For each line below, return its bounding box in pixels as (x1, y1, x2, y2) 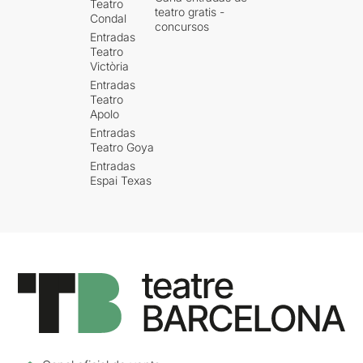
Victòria (90, 58, 130, 73)
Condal (90, 11, 127, 25)
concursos (155, 19, 210, 33)
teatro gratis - (155, 4, 225, 19)
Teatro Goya (90, 139, 155, 154)
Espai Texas (90, 173, 152, 187)
